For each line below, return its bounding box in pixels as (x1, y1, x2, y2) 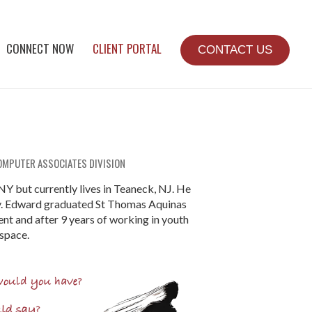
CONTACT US (198, 43, 272, 56)
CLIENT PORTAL (93, 40, 162, 57)
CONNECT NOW (6, 40, 74, 57)
